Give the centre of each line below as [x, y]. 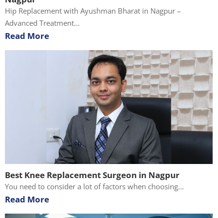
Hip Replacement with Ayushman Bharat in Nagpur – [93, 10]
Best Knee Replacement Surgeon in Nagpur [92, 175]
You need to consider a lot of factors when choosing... [94, 186]
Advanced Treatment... [42, 23]
